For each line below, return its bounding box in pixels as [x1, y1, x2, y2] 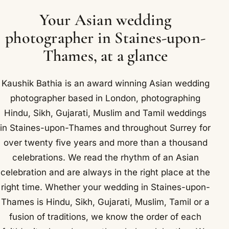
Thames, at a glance [42, 45, 168, 66]
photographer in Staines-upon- [5, 28, 205, 48]
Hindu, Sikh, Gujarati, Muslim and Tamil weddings [4, 107, 207, 118]
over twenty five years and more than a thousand [3, 137, 208, 148]
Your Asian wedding [39, 10, 172, 30]
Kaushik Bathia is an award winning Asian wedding [1, 78, 210, 88]
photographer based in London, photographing [10, 93, 201, 103]
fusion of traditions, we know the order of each [9, 211, 202, 222]
